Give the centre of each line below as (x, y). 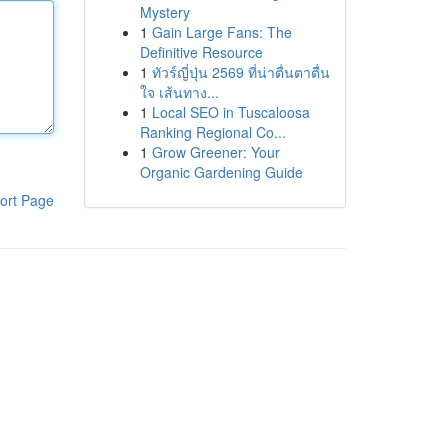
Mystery (164, 12)
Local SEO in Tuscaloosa (230, 112)
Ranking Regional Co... (212, 132)
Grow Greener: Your (215, 152)
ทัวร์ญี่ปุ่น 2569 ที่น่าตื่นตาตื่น (240, 72)
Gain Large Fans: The (221, 32)
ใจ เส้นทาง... (179, 92)
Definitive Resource (201, 52)
